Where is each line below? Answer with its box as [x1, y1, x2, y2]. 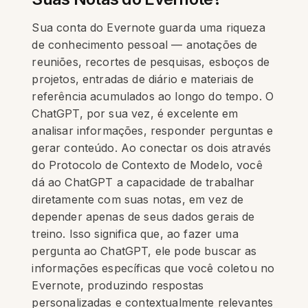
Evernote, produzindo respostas [32, 278, 204, 292]
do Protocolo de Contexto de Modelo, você [32, 158, 263, 172]
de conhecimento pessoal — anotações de [32, 38, 258, 52]
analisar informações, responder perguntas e [32, 124, 274, 137]
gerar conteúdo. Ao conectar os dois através [32, 141, 272, 155]
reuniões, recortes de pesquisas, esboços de [32, 55, 270, 69]
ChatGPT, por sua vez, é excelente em [32, 107, 239, 120]
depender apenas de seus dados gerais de [32, 210, 255, 223]
